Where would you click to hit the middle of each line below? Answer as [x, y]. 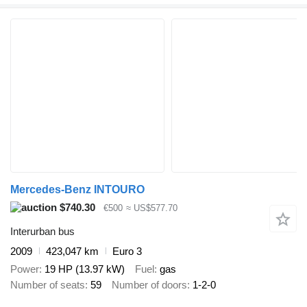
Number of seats [48, 285]
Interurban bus [42, 231]
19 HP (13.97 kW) [85, 269]
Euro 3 [127, 251]
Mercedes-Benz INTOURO [77, 189]
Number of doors [149, 285]
